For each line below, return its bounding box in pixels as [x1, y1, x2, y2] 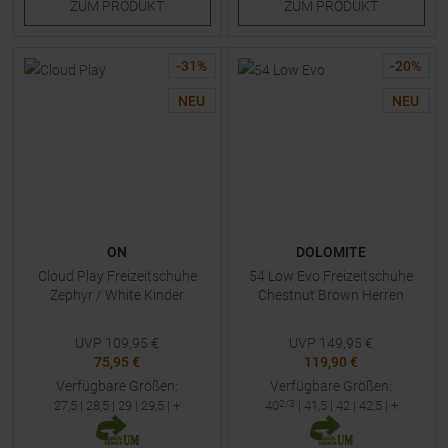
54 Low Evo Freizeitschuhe [249, 268, 413, 284]
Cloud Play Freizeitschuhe [37, 268, 197, 284]
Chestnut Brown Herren [258, 287, 404, 303]
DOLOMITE [296, 244, 366, 260]
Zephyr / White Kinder [50, 287, 184, 303]
